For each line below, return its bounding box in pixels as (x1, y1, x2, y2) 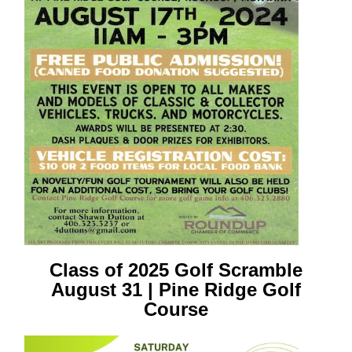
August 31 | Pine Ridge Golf (51, 279, 301, 300)
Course (144, 299, 208, 320)
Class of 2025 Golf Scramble (49, 259, 302, 280)
